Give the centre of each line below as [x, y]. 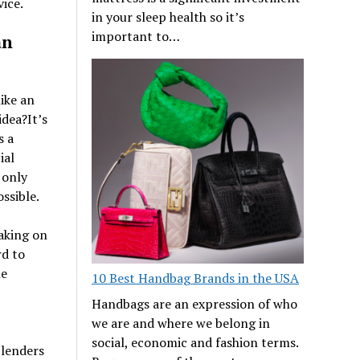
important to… [136, 36]
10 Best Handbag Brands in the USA [196, 278]
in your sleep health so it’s [168, 16]
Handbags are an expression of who [195, 304]
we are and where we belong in [181, 323]
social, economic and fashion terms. [195, 343]
